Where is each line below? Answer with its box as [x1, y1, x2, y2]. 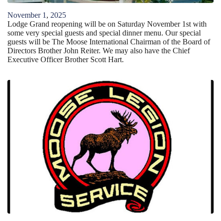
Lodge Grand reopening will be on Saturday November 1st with [7, 19, 207, 28]
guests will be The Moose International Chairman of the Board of [7, 37, 210, 46]
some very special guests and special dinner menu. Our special [7, 28, 201, 37]
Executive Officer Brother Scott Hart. [7, 55, 126, 64]
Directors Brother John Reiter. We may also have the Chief [7, 46, 190, 55]
